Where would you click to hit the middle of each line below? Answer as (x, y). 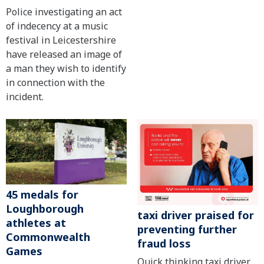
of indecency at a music (57, 26)
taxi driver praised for (195, 215)
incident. (25, 97)
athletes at (36, 223)
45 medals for (42, 195)
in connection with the (55, 82)
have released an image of (64, 54)
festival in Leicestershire (61, 40)
